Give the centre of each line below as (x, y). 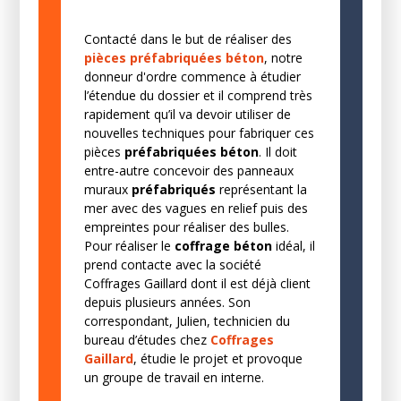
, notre (283, 58)
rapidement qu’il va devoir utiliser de (187, 115)
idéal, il (293, 246)
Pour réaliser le (127, 246)
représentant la (261, 190)
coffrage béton (221, 246)
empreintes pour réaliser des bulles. (186, 227)
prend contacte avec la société (172, 265)
